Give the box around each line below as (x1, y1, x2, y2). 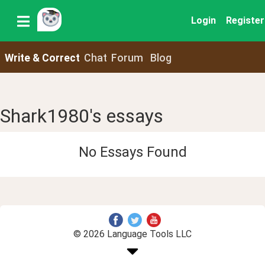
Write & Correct (4, 51, 80, 64)
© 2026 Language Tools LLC (73, 228, 192, 240)
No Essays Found (78, 143, 187, 160)
